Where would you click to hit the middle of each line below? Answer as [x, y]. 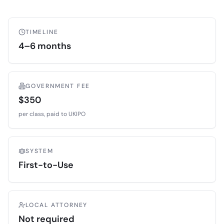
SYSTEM [39, 151]
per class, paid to [43, 114]
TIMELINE [42, 32]
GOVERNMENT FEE [58, 86]
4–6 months [45, 46]
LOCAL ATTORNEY [57, 205]
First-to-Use [46, 165]
